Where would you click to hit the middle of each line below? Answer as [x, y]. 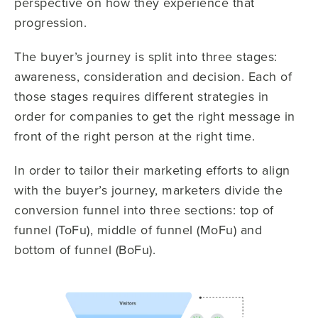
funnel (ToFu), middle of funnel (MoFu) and [138, 229]
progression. [50, 22]
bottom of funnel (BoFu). [85, 249]
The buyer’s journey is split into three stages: [146, 56]
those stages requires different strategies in [142, 96]
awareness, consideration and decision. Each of [153, 76]
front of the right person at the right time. [135, 136]
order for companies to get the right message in [155, 116]
